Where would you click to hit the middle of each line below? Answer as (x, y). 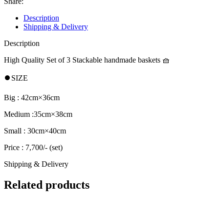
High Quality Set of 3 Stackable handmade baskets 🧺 (87, 60)
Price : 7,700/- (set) (33, 147)
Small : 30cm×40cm (35, 131)
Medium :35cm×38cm (38, 114)
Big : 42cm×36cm (32, 97)
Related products (47, 185)
